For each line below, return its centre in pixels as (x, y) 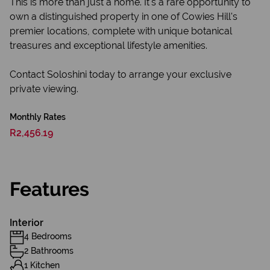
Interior (27, 223)
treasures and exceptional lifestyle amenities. (108, 46)
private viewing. (44, 89)
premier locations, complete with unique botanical (121, 31)
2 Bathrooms (49, 251)
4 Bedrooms (48, 236)
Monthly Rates (38, 117)
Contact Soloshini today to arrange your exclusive (121, 74)
